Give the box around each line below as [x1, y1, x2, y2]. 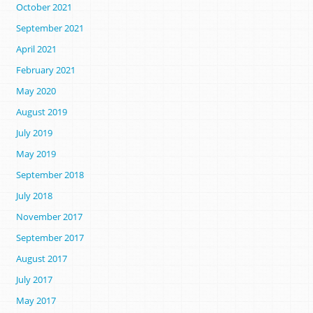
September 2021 [15, 22, 84, 35]
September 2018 [15, 168, 84, 182]
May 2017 [15, 294, 56, 307]
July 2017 [15, 273, 52, 286]
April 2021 [15, 43, 57, 56]
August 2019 [15, 105, 67, 119]
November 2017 [15, 210, 82, 224]
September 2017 [15, 231, 84, 245]
